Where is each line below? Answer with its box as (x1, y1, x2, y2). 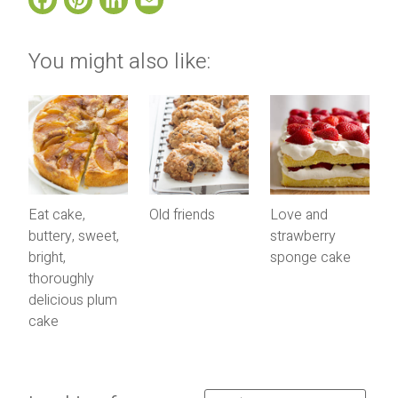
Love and (269, 203, 328, 226)
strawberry (269, 225, 336, 247)
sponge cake (269, 246, 351, 268)
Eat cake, (28, 203, 85, 226)
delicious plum (28, 289, 117, 311)
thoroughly (28, 267, 94, 290)
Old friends (148, 203, 215, 226)
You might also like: (28, 45, 211, 77)
